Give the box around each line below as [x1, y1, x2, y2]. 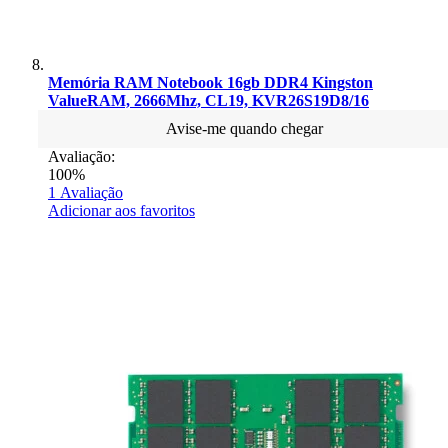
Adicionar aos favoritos [48, 201, 195, 219]
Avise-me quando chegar [165, 119, 323, 137]
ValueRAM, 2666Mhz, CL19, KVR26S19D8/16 [48, 91, 369, 109]
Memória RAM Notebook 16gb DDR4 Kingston [48, 73, 373, 91]
